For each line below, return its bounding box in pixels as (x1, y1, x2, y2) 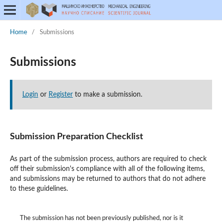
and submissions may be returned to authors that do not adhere (9, 175, 206, 182)
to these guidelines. (9, 185, 68, 192)
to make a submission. (72, 91, 142, 98)
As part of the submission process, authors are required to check (9, 155, 207, 163)
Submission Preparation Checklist (9, 132, 143, 141)
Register (48, 91, 73, 98)
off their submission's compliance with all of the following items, (9, 165, 205, 172)
